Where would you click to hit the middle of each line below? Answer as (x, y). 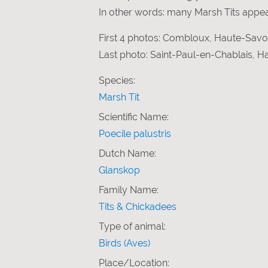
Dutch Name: (127, 153)
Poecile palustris (135, 133)
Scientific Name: (134, 117)
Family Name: (129, 190)
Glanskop (119, 170)
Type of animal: (132, 226)
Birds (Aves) (124, 243)
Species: (117, 80)
